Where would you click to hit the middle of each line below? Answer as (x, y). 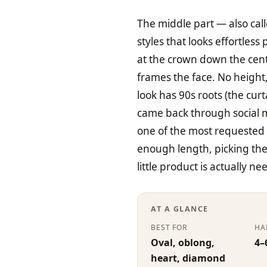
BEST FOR (170, 227)
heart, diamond (188, 258)
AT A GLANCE (180, 209)
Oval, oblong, (183, 243)
